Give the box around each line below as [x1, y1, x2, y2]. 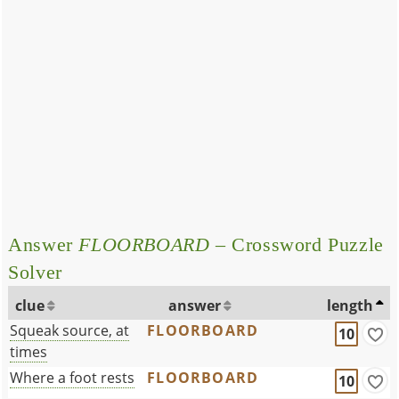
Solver [8, 260, 62, 283]
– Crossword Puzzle [209, 232, 384, 256]
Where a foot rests [10, 367, 135, 387]
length [327, 295, 374, 315]
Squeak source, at [10, 320, 130, 340]
